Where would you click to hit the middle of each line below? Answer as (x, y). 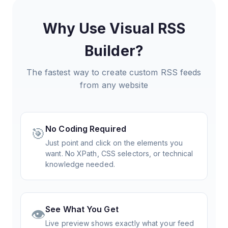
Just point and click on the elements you (114, 142)
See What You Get (82, 209)
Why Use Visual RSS (114, 28)
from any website (114, 85)
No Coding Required (86, 129)
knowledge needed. (80, 164)
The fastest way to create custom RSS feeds (114, 72)
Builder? (114, 51)
